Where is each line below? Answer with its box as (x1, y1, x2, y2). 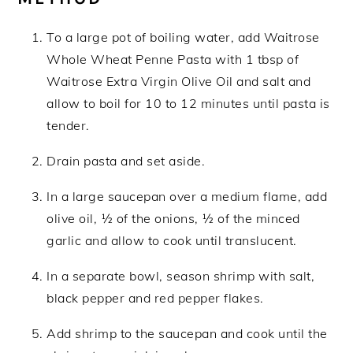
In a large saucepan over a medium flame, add (46, 188, 328, 205)
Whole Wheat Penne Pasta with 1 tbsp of (46, 51, 299, 68)
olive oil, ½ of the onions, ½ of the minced (46, 210, 300, 227)
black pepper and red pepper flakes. (46, 290, 264, 307)
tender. (46, 117, 90, 134)
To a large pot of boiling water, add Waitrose (46, 29, 320, 46)
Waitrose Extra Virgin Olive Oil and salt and (46, 73, 311, 90)
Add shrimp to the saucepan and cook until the (46, 325, 328, 342)
